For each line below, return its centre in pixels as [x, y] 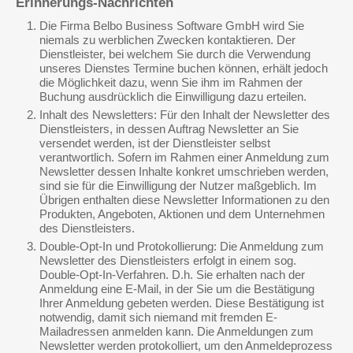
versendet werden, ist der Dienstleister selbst [155, 143]
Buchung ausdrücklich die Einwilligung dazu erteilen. [173, 97]
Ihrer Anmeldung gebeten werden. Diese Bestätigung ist [182, 303]
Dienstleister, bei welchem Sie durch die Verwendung [175, 54]
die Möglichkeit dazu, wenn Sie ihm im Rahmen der [171, 82]
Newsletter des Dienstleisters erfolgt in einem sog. [168, 260]
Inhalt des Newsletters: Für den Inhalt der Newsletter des [185, 115]
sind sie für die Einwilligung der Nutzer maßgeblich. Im [178, 186]
